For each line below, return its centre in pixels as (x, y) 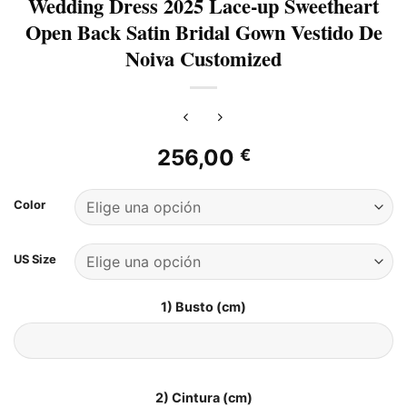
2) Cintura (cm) (203, 397)
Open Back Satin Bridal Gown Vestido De (203, 33)
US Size (35, 258)
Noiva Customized (203, 59)
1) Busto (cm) (203, 306)
